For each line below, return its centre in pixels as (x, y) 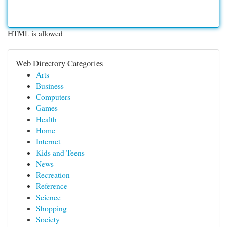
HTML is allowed (35, 33)
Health (46, 119)
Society (48, 219)
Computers (53, 97)
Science (48, 197)
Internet (48, 141)
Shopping (51, 208)
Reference (52, 186)
